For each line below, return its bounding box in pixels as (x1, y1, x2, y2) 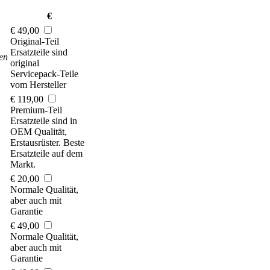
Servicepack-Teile (10, 69, 78, 80)
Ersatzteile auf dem (10, 148, 83, 159)
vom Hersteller (10, 80, 66, 90)
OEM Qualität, (10, 127, 67, 137)
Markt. (10, 159, 36, 170)
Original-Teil (10, 36, 61, 47)
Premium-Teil (10, 105, 64, 116)
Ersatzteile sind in (10, 116, 77, 127)
